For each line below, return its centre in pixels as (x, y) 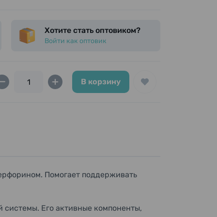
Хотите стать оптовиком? (93, 30)
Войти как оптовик (76, 41)
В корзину (101, 82)
